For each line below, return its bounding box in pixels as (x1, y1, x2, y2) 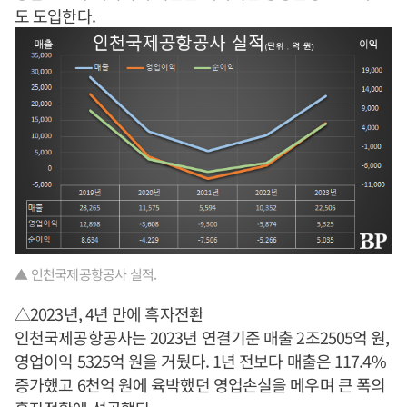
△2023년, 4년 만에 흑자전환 (15, 301, 203, 325)
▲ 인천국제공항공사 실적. (15, 263, 157, 283)
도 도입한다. (15, 4, 95, 27)
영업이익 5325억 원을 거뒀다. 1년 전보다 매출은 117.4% (15, 348, 386, 372)
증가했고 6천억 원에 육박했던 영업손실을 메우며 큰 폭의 (15, 372, 386, 396)
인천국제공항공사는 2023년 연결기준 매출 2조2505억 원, (15, 324, 390, 349)
